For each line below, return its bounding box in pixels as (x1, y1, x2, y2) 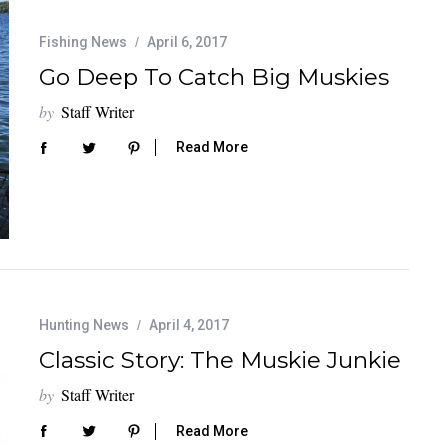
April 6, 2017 (147, 33, 227, 50)
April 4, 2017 (149, 317, 229, 334)
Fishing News (39, 33, 127, 50)
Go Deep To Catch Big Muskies (39, 62, 389, 91)
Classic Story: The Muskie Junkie (39, 346, 401, 375)
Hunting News (39, 317, 129, 334)
